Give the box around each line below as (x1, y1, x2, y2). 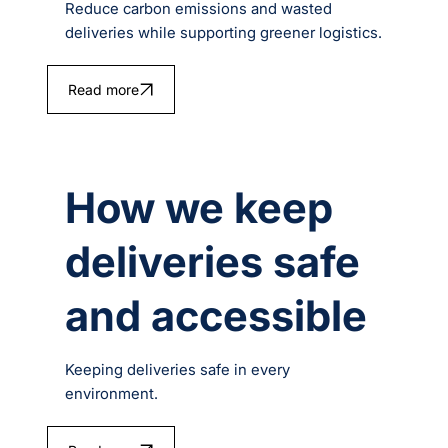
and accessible (65, 290, 368, 342)
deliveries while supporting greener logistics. (65, 22, 383, 42)
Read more (67, 80, 139, 98)
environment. (65, 384, 159, 404)
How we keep (65, 182, 334, 234)
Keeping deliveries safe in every (65, 360, 291, 380)
